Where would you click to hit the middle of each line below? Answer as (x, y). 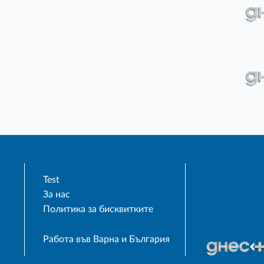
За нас (57, 195)
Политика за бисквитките (98, 209)
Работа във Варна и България (107, 240)
